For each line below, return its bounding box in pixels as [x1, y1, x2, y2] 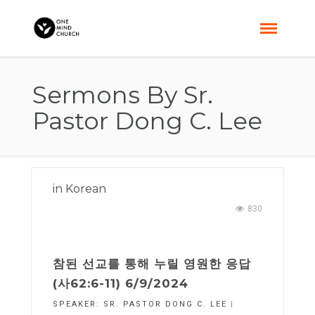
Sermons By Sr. [32, 80, 213, 110]
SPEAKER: [53, 300, 103, 309]
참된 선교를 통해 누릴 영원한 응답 [53, 257, 251, 271]
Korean [65, 182, 106, 195]
